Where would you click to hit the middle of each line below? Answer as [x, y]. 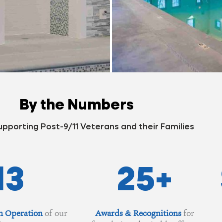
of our [55, 213]
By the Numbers [76, 105]
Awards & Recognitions [138, 213]
